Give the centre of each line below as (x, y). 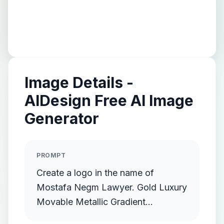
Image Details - (79, 82)
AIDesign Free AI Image (109, 100)
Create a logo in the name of (95, 173)
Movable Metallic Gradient (91, 202)
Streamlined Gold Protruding (95, 216)
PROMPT (51, 155)
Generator (62, 118)
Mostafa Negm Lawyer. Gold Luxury (87, 187)
